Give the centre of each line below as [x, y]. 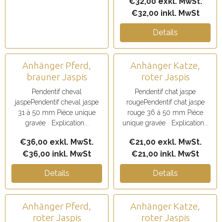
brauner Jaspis [57, 77]
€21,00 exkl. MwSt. [165, 142]
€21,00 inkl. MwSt [165, 154]
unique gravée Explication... [165, 123]
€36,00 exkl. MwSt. [57, 142]
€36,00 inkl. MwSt [57, 154]
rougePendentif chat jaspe [165, 102]
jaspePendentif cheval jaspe [57, 102]
